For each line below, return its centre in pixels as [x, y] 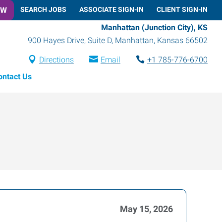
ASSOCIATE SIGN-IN [111, 9]
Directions [56, 59]
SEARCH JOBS [43, 9]
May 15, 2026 [146, 209]
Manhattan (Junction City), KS [154, 27]
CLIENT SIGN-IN [182, 9]
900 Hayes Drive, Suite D [70, 40]
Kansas [170, 40]
